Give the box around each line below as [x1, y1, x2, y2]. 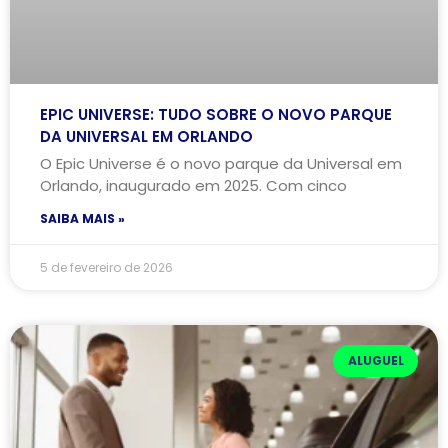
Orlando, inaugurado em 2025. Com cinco [40, 174, 347, 196]
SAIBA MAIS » [40, 209, 125, 227]
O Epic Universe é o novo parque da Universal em [40, 152, 402, 174]
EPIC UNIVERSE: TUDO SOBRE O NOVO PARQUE [40, 103, 392, 125]
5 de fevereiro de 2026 [40, 258, 173, 276]
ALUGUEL [347, 352, 404, 370]
